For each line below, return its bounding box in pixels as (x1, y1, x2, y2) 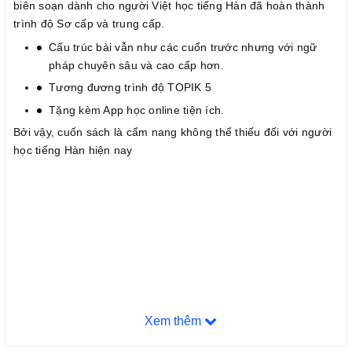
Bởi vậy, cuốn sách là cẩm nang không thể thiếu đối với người (13, 126, 332, 139)
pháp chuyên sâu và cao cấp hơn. (49, 58, 224, 71)
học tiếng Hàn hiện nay (13, 144, 133, 157)
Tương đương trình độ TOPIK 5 (49, 81, 211, 94)
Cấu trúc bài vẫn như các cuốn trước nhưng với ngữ (49, 40, 317, 53)
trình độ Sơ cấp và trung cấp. (13, 16, 168, 30)
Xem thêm (145, 313, 204, 328)
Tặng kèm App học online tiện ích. (49, 103, 228, 116)
